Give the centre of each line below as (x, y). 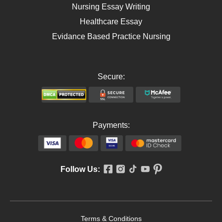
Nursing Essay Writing (111, 6)
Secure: (111, 76)
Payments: (111, 125)
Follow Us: (80, 169)
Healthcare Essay (111, 21)
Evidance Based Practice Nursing (111, 36)
